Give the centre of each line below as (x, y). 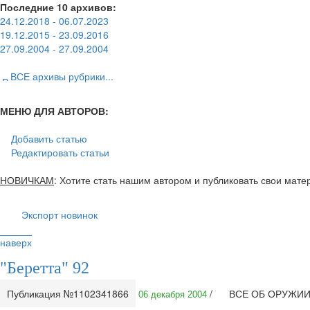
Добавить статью (49, 138)
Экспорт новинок (60, 215)
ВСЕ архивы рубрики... (62, 76)
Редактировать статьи (60, 152)
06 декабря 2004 (173, 294)
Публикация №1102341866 (68, 293)
